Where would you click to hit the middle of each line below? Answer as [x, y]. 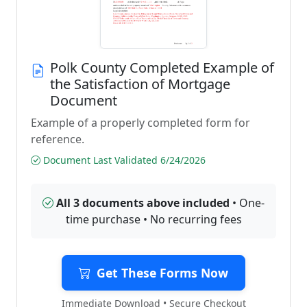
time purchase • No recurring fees [153, 219]
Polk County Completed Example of [162, 67]
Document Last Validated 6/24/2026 [123, 160]
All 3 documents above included [143, 203]
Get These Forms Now [162, 273]
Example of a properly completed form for [140, 123]
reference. [58, 139]
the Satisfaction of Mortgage [140, 84]
